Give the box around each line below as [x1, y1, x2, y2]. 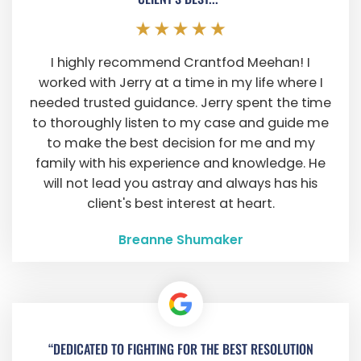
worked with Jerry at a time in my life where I [38, 73, 323, 93]
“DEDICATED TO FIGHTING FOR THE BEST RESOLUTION [48, 339, 313, 359]
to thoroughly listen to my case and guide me [32, 114, 329, 133]
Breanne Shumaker [118, 230, 243, 248]
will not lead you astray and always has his [44, 174, 317, 193]
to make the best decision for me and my [46, 134, 315, 153]
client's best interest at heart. [86, 194, 275, 214]
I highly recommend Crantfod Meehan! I [51, 53, 310, 73]
